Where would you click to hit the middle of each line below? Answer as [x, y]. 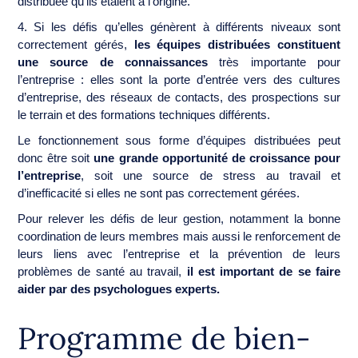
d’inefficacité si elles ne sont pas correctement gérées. [160, 193]
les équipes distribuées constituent [237, 44]
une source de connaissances [113, 62]
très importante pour [274, 62]
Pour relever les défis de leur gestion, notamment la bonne [179, 218]
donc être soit [56, 157]
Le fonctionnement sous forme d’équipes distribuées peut [179, 140]
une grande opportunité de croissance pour [217, 157]
